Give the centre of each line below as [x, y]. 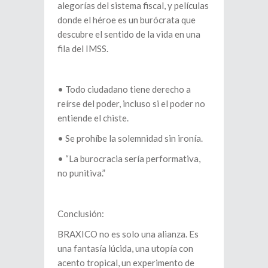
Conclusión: [81, 214]
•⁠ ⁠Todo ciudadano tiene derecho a [124, 89]
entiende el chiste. [93, 118]
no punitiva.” [81, 173]
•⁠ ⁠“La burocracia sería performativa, [129, 159]
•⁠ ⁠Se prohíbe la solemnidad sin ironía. [130, 138]
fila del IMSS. [83, 48]
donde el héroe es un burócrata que [127, 20]
